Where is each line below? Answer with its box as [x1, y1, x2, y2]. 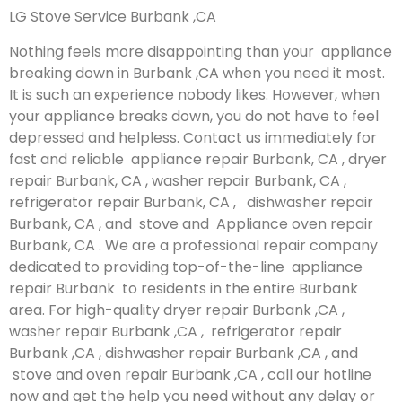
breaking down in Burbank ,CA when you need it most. [9, 62, 385, 83]
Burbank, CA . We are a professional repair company [9, 234, 378, 256]
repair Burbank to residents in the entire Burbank [9, 277, 358, 299]
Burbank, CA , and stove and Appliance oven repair [9, 213, 373, 234]
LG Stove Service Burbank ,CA [9, 6, 216, 28]
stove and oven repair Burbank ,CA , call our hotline [9, 363, 371, 385]
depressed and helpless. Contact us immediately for [9, 127, 377, 148]
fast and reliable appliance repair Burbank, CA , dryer [9, 148, 387, 170]
